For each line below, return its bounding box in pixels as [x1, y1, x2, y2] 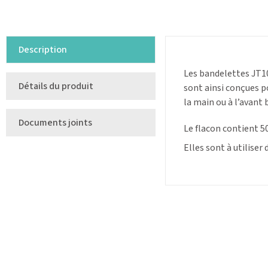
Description [19, 43, 67, 57]
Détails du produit [19, 80, 93, 93]
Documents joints [19, 116, 92, 130]
